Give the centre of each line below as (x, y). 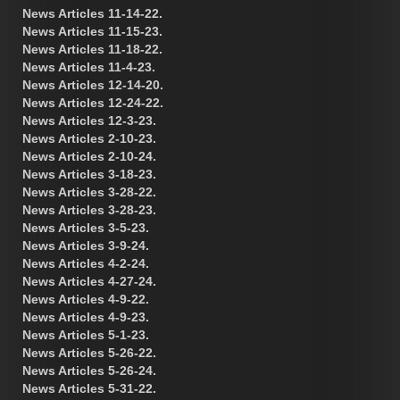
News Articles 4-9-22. (86, 300)
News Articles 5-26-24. (89, 371)
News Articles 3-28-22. (89, 192)
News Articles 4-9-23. (86, 317)
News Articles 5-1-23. (86, 335)
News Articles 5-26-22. (89, 353)
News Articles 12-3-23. (89, 121)
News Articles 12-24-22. (93, 103)
